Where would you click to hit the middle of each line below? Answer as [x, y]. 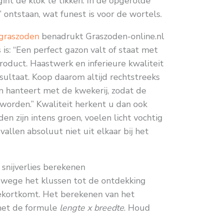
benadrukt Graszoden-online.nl [102, 37]
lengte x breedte [92, 208]
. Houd [137, 208]
